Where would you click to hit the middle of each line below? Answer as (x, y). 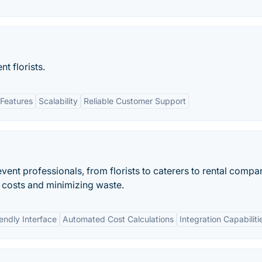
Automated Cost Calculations (118, 219)
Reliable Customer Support (135, 101)
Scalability (58, 101)
